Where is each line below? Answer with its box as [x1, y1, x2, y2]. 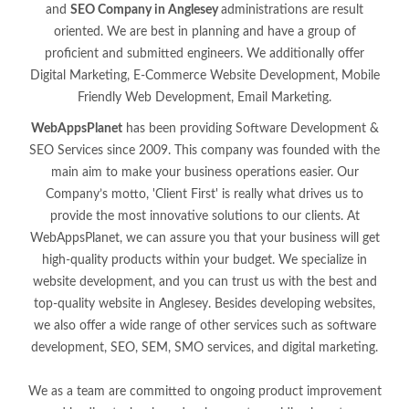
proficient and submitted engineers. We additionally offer [45, 47, 364, 61]
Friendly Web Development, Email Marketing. [78, 91, 331, 105]
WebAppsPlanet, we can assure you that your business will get [29, 232, 380, 246]
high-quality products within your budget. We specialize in [42, 254, 367, 267]
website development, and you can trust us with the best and [32, 276, 377, 289]
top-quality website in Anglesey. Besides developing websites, [34, 298, 375, 311]
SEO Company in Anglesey [70, 4, 221, 17]
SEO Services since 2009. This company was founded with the [29, 144, 380, 158]
